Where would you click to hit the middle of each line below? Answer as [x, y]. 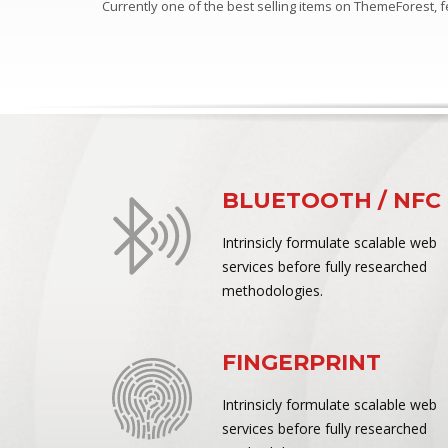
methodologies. [272, 290]
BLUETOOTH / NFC [331, 200]
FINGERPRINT [301, 362]
